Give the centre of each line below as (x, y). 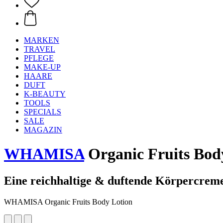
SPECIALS (43, 112)
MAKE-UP (42, 67)
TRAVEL (40, 49)
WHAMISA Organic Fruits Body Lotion (68, 202)
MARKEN (42, 40)
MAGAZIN (43, 130)
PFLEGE (39, 58)
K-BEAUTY (45, 94)
